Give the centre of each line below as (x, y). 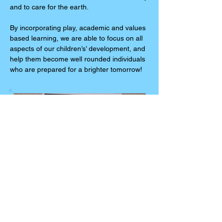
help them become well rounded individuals (78, 59)
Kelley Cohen (30, 197)
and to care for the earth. (49, 7)
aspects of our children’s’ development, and (78, 49)
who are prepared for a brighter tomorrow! (76, 69)
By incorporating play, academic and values (78, 28)
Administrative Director (45, 205)
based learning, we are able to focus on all (76, 38)
